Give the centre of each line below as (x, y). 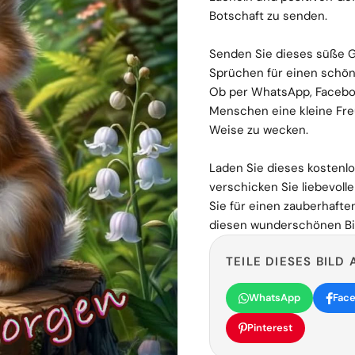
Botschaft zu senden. (268, 16)
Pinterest (270, 328)
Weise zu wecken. (259, 130)
